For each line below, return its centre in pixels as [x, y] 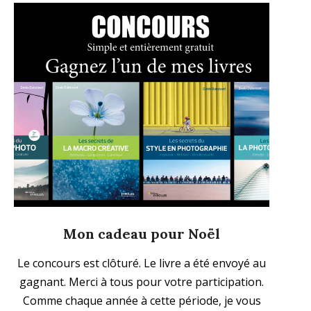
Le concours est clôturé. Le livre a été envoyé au [142, 263]
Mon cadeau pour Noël [142, 234]
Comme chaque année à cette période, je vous [142, 301]
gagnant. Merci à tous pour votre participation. [142, 282]
